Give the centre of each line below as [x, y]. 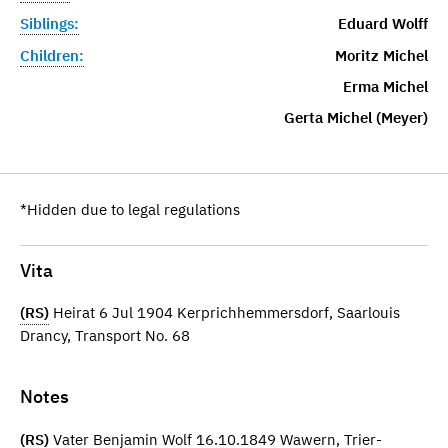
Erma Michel [385, 86]
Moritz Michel [381, 55]
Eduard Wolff [382, 23]
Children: [52, 55]
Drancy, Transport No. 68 [105, 336]
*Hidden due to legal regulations [130, 209]
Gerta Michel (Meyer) [355, 117]
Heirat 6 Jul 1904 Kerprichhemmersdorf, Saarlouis [224, 313]
